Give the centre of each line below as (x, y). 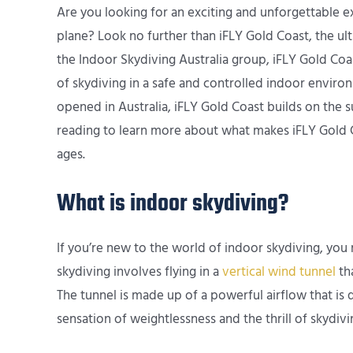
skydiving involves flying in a (139, 271)
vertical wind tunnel (279, 271)
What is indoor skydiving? (173, 204)
